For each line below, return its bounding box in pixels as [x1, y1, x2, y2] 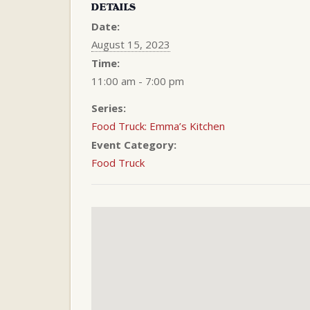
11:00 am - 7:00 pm [91, 74, 184, 89]
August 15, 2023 [91, 37, 170, 52]
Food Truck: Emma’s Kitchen [91, 119, 225, 134]
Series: [91, 101, 126, 116]
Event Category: [91, 138, 176, 152]
